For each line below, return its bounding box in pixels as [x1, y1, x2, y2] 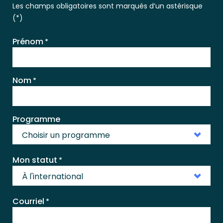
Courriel [12, 196, 44, 207]
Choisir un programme [22, 129, 110, 141]
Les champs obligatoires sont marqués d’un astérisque [12, 1, 203, 11]
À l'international [22, 171, 83, 182]
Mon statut [12, 154, 57, 166]
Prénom [12, 36, 43, 47]
